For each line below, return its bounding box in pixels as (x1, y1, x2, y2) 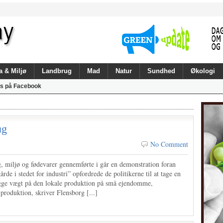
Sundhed (147, 67, 175, 75)
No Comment (150, 139, 188, 149)
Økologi (191, 67, 215, 75)
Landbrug (42, 67, 72, 75)
